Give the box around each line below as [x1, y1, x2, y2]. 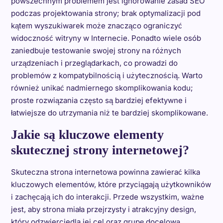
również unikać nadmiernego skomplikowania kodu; [10, 83, 193, 93]
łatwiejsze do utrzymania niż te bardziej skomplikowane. [10, 108, 208, 118]
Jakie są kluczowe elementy [10, 127, 164, 142]
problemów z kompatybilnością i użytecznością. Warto [10, 71, 203, 81]
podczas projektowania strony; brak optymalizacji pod [10, 8, 201, 18]
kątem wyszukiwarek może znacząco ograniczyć [10, 21, 182, 31]
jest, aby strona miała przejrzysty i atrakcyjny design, [10, 205, 196, 215]
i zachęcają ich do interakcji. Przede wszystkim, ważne [10, 192, 204, 202]
